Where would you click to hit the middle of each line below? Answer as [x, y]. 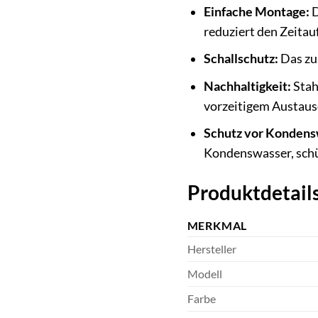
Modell [204, 274]
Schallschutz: [241, 59]
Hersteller [212, 249]
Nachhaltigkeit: [247, 86]
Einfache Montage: [256, 11]
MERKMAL [217, 226]
